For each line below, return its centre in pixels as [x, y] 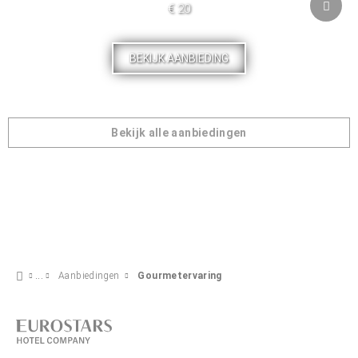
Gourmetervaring [180, 276]
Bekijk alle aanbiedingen [179, 133]
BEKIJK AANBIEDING [179, 58]
